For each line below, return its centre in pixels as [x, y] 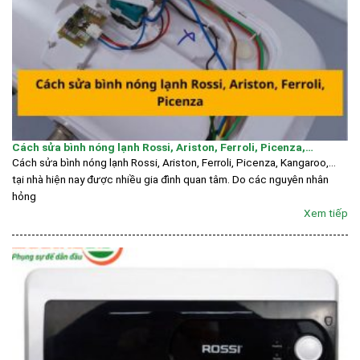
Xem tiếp [326, 213]
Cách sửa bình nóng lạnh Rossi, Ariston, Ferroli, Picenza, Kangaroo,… [174, 163]
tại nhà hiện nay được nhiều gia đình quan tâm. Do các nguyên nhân [170, 180]
